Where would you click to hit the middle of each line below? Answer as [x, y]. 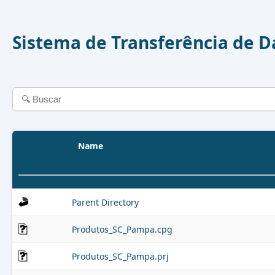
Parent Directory [105, 202]
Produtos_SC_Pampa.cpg [122, 229]
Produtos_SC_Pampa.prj [120, 256]
